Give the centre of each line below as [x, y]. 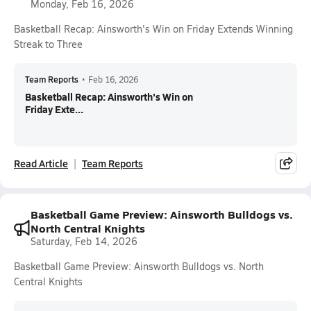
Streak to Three [48, 44]
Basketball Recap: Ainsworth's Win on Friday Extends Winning [153, 29]
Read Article [41, 163]
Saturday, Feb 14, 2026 [84, 241]
